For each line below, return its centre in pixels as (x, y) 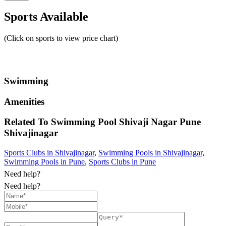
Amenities (24, 101)
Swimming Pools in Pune (44, 162)
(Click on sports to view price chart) (61, 38)
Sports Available (46, 17)
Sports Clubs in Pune (122, 162)
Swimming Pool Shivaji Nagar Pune (126, 122)
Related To (27, 122)
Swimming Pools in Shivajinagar (150, 153)
